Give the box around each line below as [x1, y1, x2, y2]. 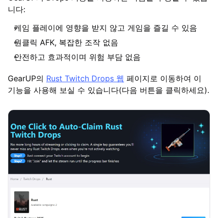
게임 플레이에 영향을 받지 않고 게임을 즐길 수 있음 [14, 22, 197, 33]
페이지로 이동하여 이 [124, 73, 201, 83]
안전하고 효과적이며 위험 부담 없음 [14, 52, 141, 62]
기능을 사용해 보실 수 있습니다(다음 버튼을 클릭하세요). [8, 85, 209, 95]
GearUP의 [8, 73, 46, 83]
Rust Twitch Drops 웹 [46, 73, 124, 83]
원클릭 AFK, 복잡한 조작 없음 [14, 37, 118, 47]
